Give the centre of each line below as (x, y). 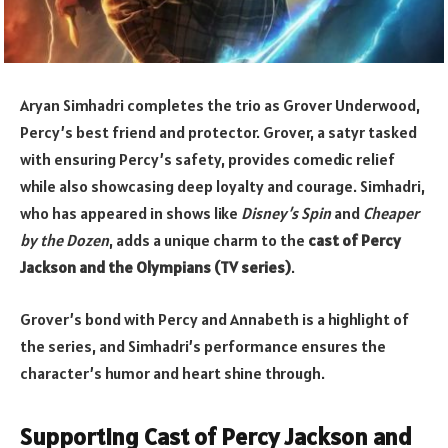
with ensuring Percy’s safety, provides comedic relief (207, 159)
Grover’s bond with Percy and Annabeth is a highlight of (214, 318)
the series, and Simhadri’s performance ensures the (203, 345)
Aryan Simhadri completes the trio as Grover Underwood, (220, 105)
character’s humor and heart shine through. (172, 372)
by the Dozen (64, 240)
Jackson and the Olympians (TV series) (155, 267)
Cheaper (391, 213)
